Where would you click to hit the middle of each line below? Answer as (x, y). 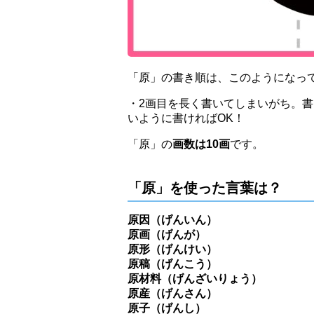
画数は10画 (201, 144)
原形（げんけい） (172, 249)
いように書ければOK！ (186, 118)
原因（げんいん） (172, 219)
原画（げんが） (167, 234)
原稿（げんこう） (172, 264)
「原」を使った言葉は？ (205, 187)
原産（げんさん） (172, 293)
